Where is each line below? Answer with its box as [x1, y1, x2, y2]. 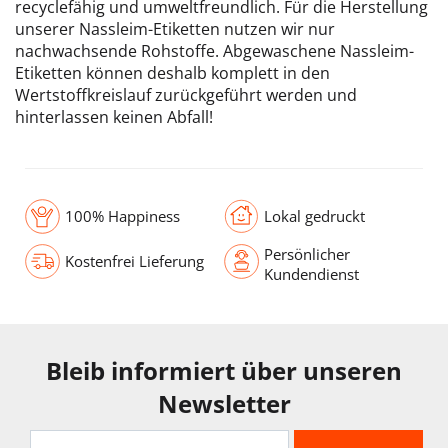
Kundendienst [264, 263, 359, 284]
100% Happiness [65, 206, 180, 226]
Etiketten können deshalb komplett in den [15, 61, 330, 84]
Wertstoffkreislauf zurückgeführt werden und [15, 83, 357, 106]
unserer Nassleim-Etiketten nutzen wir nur [15, 17, 335, 40]
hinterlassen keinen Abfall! [15, 105, 213, 128]
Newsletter [157, 386, 291, 420]
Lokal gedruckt [264, 206, 365, 226]
